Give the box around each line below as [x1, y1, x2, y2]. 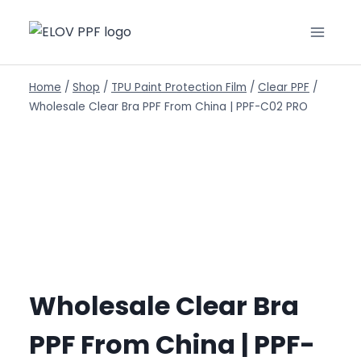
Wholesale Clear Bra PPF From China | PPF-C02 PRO [29, 99, 308, 114]
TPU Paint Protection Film [111, 80, 247, 95]
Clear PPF [258, 80, 309, 95]
